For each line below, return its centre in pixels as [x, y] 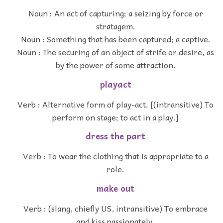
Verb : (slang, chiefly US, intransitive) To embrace [115, 208]
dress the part [115, 136]
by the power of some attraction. [115, 65]
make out [115, 189]
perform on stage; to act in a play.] [115, 117]
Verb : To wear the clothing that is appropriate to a [115, 156]
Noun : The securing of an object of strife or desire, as [115, 52]
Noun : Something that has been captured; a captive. [115, 39]
